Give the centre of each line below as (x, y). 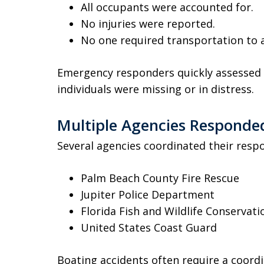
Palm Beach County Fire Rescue (160, 178)
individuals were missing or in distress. (156, 89)
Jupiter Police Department (148, 194)
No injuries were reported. (148, 24)
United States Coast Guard (149, 227)
